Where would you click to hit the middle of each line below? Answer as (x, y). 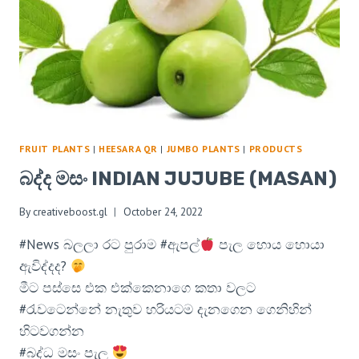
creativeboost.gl (71, 211)
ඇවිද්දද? (45, 266)
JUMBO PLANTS (203, 149)
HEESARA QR (128, 149)
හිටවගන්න (52, 331)
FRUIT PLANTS (55, 149)
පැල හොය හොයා (270, 244)
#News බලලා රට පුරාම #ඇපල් (109, 244)
